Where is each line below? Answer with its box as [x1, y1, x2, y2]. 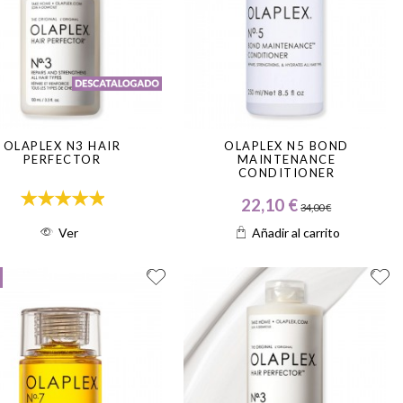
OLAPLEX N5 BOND [224, 139, 349, 154]
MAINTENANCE [237, 152, 336, 167]
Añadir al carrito [251, 224, 340, 240]
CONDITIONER [237, 166, 335, 181]
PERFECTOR [22, 152, 101, 167]
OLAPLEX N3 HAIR [3, 139, 121, 154]
